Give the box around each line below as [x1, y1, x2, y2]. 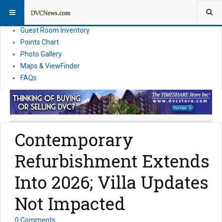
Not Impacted [15, 192, 125, 215]
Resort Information [20, 2, 80, 10]
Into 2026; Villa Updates [15, 170, 209, 194]
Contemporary [15, 128, 133, 151]
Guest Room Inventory [20, 26, 90, 34]
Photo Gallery [20, 50, 62, 58]
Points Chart [20, 38, 59, 46]
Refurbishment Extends [15, 149, 210, 172]
